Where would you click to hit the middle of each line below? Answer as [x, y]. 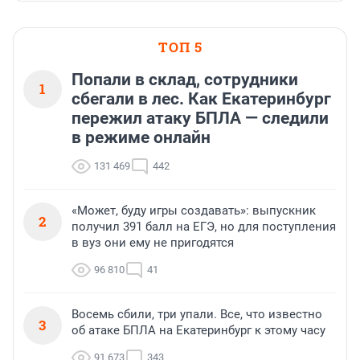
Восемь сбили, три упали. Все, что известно [197, 315]
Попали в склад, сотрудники [185, 80]
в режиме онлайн [141, 138]
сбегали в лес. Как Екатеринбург [201, 99]
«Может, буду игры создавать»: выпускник [194, 211]
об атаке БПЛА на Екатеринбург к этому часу [198, 331]
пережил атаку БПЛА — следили [200, 119]
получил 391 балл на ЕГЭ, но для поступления [204, 227]
